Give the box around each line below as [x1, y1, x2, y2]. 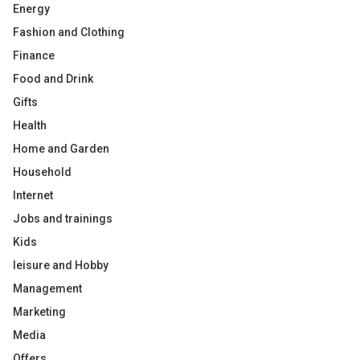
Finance [13, 49, 55, 62]
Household [13, 166, 72, 178]
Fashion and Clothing [13, 26, 125, 39]
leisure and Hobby [13, 259, 108, 272]
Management [13, 282, 82, 295]
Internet [13, 189, 53, 202]
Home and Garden [13, 142, 109, 155]
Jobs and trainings [13, 212, 112, 225]
